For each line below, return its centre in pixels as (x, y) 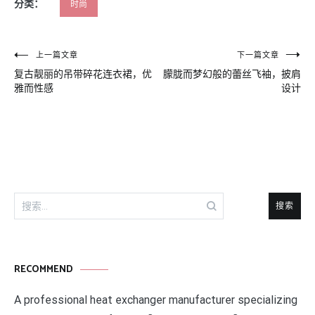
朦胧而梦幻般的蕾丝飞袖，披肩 (232, 74)
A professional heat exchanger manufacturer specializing (156, 300)
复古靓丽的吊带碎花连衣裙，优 (83, 74)
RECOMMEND (44, 270)
